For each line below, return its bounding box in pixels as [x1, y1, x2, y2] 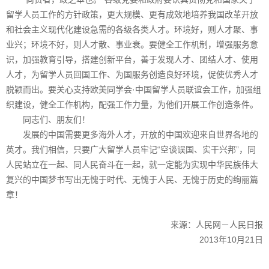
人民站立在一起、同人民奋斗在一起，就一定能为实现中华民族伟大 [6, 159, 258, 169]
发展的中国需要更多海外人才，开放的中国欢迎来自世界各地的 [6, 129, 258, 139]
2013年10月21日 [199, 234, 263, 244]
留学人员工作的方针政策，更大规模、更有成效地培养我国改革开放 [6, 9, 258, 19]
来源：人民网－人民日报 [171, 219, 263, 229]
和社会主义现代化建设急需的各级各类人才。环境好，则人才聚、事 [6, 24, 258, 34]
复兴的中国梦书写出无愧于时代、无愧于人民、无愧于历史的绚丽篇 [6, 174, 258, 184]
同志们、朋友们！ [6, 114, 90, 124]
